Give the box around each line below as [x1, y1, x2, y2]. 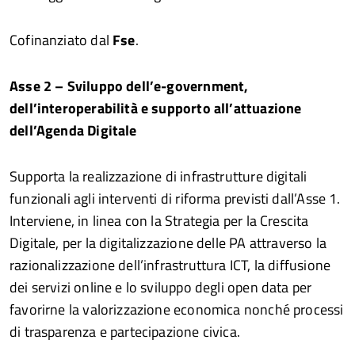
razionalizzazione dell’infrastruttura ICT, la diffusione [10, 254, 331, 276]
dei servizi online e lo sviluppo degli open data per [10, 276, 312, 298]
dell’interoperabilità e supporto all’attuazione [10, 97, 302, 119]
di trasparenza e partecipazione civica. [10, 320, 241, 342]
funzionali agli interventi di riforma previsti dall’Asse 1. [10, 187, 341, 209]
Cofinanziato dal [10, 29, 113, 51]
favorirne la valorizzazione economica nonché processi [10, 298, 344, 320]
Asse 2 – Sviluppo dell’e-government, [10, 74, 249, 97]
